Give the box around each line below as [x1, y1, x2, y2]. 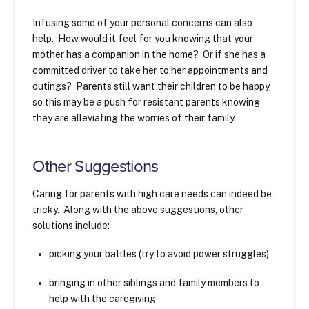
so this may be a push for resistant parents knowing [32, 97, 261, 108]
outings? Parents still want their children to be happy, [32, 81, 272, 92]
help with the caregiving [48, 292, 158, 304]
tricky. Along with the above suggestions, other [32, 204, 244, 216]
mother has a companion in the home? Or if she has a [32, 49, 266, 61]
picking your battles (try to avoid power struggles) [48, 248, 271, 260]
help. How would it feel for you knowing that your [32, 33, 254, 45]
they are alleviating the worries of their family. [32, 112, 237, 124]
